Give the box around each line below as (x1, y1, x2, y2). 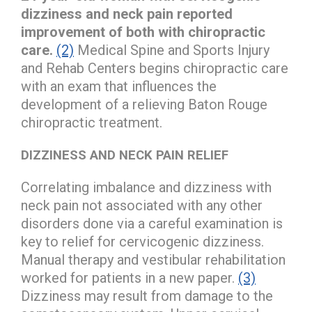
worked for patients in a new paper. (21, 269, 238, 286)
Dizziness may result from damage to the (21, 287, 273, 304)
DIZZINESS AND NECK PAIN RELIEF (21, 147, 228, 163)
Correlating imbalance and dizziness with (21, 178, 272, 196)
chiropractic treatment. (21, 114, 162, 131)
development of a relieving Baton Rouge (21, 95, 267, 113)
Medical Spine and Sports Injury (74, 41, 270, 58)
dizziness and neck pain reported (21, 5, 233, 22)
